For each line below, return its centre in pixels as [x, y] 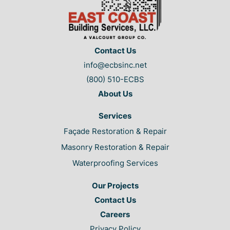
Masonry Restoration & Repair [115, 147]
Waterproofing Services [115, 163]
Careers [115, 215]
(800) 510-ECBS [115, 80]
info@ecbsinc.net [115, 65]
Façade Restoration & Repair [115, 131]
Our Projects [115, 186]
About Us [115, 94]
